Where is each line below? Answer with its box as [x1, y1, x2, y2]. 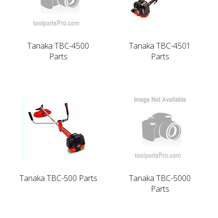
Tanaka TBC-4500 [27, 40, 89, 51]
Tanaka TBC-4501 [129, 40, 191, 51]
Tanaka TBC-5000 [129, 172, 191, 183]
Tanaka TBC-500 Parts [19, 172, 97, 183]
